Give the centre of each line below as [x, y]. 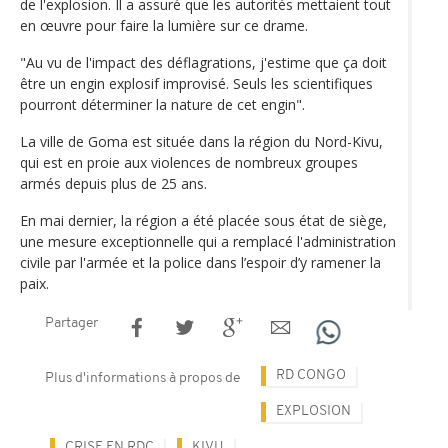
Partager [71, 323]
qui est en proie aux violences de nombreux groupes [189, 162]
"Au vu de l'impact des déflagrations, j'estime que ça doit [203, 62]
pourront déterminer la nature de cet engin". [162, 104]
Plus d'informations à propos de [142, 378]
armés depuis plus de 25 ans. [113, 183]
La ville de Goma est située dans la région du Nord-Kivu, [201, 141]
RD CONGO [311, 375]
